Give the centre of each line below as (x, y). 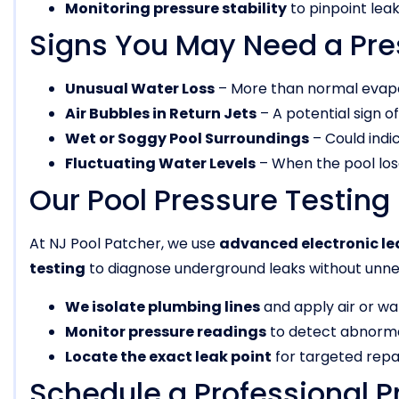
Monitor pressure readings (166, 331)
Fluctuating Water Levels (160, 164)
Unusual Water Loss (140, 89)
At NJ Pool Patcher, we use (124, 244)
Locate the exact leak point (168, 356)
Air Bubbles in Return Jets (161, 114)
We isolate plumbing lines (163, 306)
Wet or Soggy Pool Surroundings (187, 139)
